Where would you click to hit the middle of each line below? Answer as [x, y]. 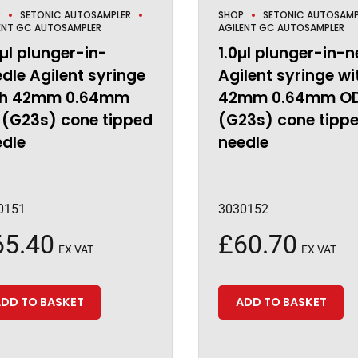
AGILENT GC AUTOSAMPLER [281, 28]
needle [243, 143]
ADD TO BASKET [281, 302]
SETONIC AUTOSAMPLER [76, 15]
